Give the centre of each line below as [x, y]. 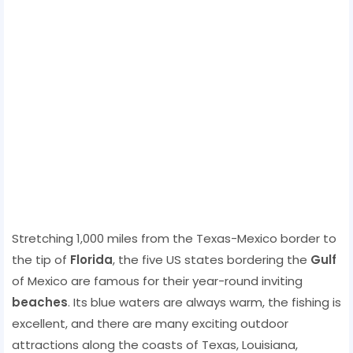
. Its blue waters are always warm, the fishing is [204, 302]
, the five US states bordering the [212, 259]
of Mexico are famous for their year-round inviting [157, 281]
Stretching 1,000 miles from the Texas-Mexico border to [174, 238]
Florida [91, 259]
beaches [40, 302]
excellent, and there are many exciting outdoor [150, 323]
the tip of [41, 259]
